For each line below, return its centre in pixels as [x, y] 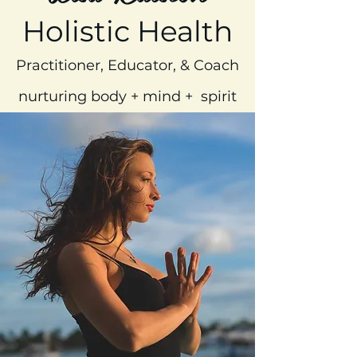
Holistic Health [127, 31]
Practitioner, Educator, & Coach [127, 65]
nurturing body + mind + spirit [127, 96]
